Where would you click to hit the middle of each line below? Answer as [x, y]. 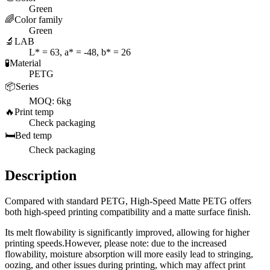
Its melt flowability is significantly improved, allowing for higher [127, 232]
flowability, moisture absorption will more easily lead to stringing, [129, 254]
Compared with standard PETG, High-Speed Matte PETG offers [128, 201]
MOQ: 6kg [50, 101]
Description [41, 175]
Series [27, 87]
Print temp [34, 112]
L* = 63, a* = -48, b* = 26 [80, 52]
